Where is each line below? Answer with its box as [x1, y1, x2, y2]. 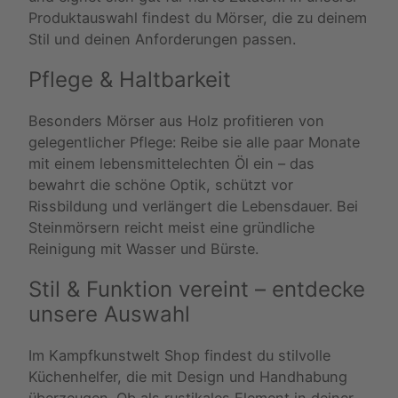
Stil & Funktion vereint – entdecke [28, 275, 365, 302]
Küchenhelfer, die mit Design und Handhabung [28, 367, 347, 386]
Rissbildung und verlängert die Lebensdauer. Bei [28, 196, 358, 215]
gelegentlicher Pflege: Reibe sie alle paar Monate [28, 132, 360, 151]
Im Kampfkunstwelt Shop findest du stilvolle [28, 346, 330, 364]
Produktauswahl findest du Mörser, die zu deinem [28, 8, 367, 27]
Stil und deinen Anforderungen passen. [28, 29, 296, 48]
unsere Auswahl [28, 300, 190, 327]
